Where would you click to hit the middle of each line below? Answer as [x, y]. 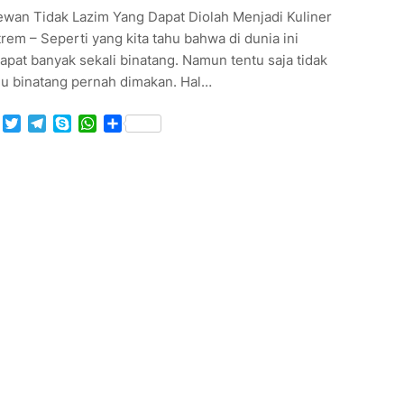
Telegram [77, 123]
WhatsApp [131, 123]
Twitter [44, 123]
